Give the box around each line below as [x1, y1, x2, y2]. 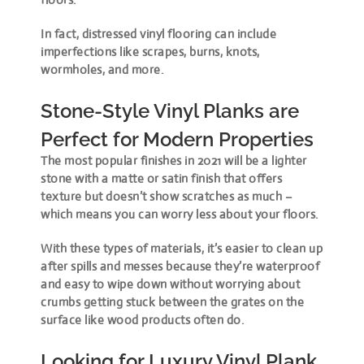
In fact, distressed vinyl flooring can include [41, 25, 277, 41]
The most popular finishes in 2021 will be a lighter [41, 152, 307, 168]
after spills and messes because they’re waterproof [41, 258, 320, 274]
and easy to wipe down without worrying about [41, 275, 301, 292]
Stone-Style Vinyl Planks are [41, 98, 300, 123]
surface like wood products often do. [41, 311, 245, 327]
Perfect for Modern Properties [41, 127, 314, 151]
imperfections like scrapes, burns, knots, [41, 43, 260, 59]
